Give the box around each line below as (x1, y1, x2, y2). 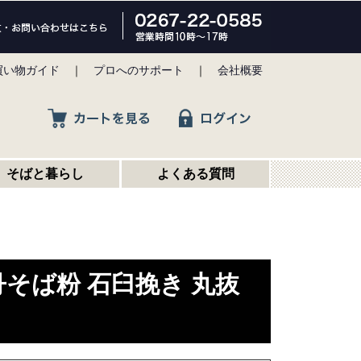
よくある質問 (156, 167, 234, 180)
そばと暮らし (6, 167, 84, 180)
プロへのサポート (93, 64, 187, 77)
